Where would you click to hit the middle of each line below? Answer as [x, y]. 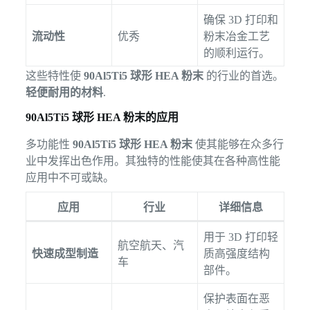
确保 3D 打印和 [240, 20]
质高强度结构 [236, 253]
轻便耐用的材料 [64, 93]
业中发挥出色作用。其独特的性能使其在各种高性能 [153, 161]
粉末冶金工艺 [236, 37]
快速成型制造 [65, 253]
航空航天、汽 [151, 245]
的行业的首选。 [243, 76]
